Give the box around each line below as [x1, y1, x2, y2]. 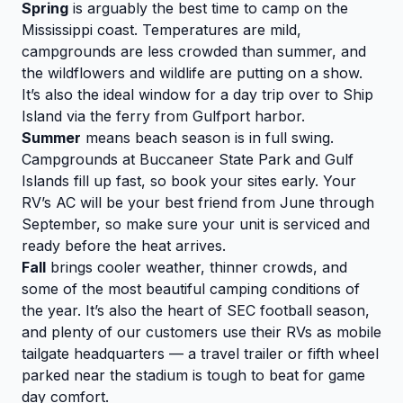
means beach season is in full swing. [81, 129, 334, 148]
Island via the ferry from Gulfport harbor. [22, 107, 305, 126]
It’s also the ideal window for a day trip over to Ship [22, 85, 373, 104]
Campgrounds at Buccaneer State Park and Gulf [22, 150, 354, 169]
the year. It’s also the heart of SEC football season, [22, 301, 370, 320]
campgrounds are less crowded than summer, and [22, 42, 366, 61]
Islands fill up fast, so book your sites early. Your [22, 172, 356, 191]
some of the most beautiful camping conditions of [22, 280, 360, 299]
